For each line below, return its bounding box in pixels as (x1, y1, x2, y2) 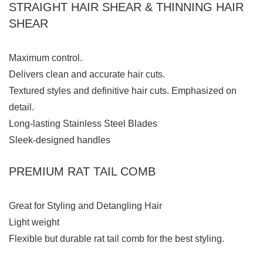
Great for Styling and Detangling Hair (9, 201, 162, 211)
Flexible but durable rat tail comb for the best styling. (9, 234, 224, 244)
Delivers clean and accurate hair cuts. (9, 69, 165, 80)
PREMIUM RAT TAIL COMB (9, 165, 156, 178)
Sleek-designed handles (9, 135, 110, 146)
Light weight (9, 217, 59, 228)
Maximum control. (9, 53, 82, 63)
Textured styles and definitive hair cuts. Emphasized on (9, 86, 237, 96)
